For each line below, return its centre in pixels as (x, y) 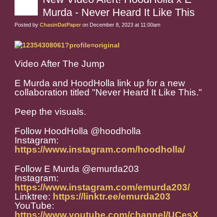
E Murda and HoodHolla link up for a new (100, 83)
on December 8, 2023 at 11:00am (121, 25)
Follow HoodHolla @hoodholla (78, 131)
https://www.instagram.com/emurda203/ (102, 187)
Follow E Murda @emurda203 (77, 169)
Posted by (27, 25)
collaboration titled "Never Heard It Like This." (108, 93)
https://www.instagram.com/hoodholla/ (100, 150)
